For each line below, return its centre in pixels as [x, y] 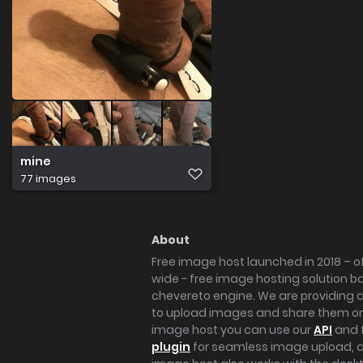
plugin [171, 347]
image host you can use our [233, 330]
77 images [48, 178]
